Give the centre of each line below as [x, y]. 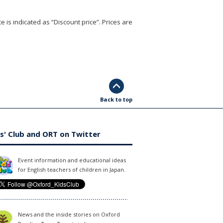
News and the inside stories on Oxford [69, 215]
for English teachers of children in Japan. [72, 170]
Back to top [116, 100]
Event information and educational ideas [72, 160]
